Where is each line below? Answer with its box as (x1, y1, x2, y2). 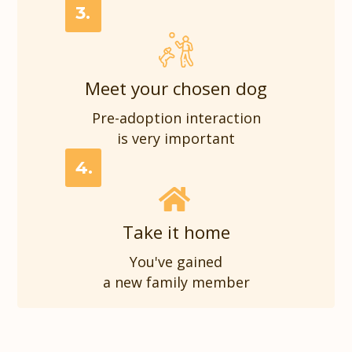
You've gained (130, 251, 222, 271)
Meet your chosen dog (85, 75, 267, 101)
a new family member (102, 272, 250, 291)
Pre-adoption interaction (91, 108, 261, 127)
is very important (117, 128, 235, 148)
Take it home (122, 219, 230, 244)
